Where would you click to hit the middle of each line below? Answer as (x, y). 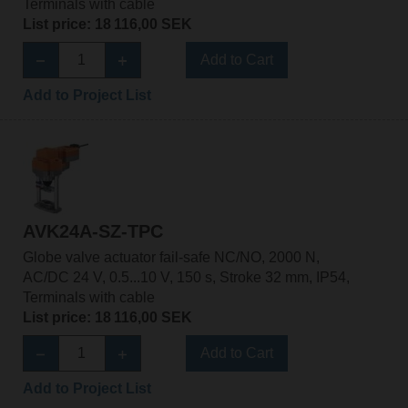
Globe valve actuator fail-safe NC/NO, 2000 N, (171, 258)
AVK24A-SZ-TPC (92, 232)
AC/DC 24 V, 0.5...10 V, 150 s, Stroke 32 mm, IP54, (186, 278)
